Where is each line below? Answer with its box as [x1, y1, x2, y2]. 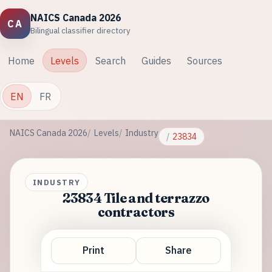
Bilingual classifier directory [30, 24, 131, 36]
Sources [186, 54, 222, 67]
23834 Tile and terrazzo [63, 189, 209, 206]
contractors [98, 203, 174, 220]
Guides [141, 54, 171, 67]
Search [95, 54, 126, 67]
